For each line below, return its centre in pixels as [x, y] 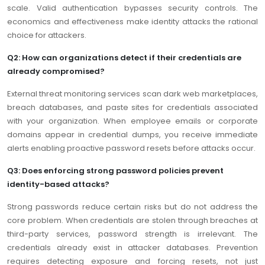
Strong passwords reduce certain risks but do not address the [132, 207]
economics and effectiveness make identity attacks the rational [132, 22]
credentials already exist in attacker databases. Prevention [132, 248]
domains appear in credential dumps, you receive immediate [132, 135]
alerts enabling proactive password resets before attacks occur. [131, 148]
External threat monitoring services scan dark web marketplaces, [132, 94]
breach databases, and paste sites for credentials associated [132, 108]
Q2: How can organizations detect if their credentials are [124, 58]
